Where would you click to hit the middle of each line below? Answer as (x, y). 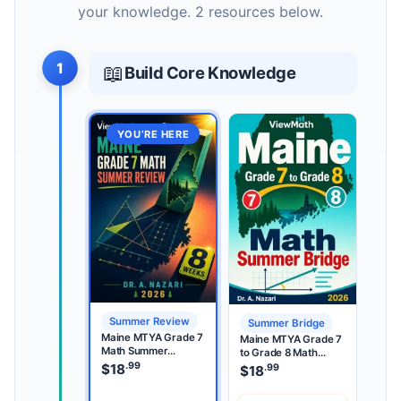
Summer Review (149, 321)
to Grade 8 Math (279, 352)
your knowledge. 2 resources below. (200, 11)
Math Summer (135, 350)
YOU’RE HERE (153, 134)
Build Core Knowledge (210, 73)
